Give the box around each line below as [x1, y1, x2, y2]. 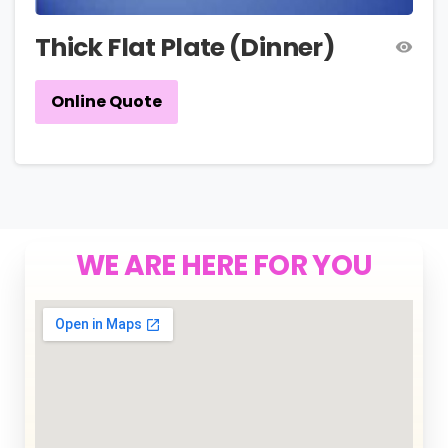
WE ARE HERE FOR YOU [75, 245, 373, 285]
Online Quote [51, 90, 162, 114]
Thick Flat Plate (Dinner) [35, 29, 335, 65]
